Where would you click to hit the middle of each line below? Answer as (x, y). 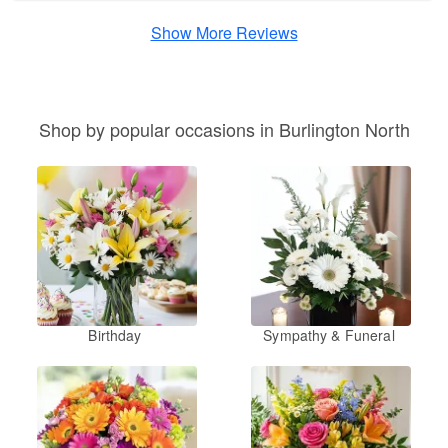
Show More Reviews (224, 33)
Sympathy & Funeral (329, 335)
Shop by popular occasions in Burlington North (224, 129)
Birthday (115, 335)
